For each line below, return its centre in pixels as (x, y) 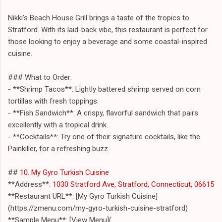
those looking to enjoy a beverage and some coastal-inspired (108, 41)
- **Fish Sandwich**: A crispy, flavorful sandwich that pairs (103, 113)
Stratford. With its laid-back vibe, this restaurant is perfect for (108, 29)
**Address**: (29, 184)
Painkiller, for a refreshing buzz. (59, 148)
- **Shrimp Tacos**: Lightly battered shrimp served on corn (104, 89)
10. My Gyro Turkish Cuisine (64, 172)
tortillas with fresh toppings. (53, 101)
